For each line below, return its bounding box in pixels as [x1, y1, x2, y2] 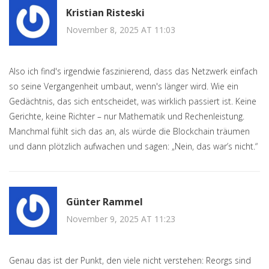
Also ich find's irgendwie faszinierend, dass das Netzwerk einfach [9, 65, 258, 77]
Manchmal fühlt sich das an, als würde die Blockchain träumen [9, 125, 250, 138]
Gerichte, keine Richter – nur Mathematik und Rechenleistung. [9, 110, 244, 122]
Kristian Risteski [66, 5, 145, 19]
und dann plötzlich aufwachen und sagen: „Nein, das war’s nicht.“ [9, 141, 258, 153]
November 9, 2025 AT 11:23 [66, 213, 175, 225]
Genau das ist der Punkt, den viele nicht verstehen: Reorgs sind [9, 255, 251, 267]
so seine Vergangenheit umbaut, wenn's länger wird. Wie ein [9, 80, 238, 92]
